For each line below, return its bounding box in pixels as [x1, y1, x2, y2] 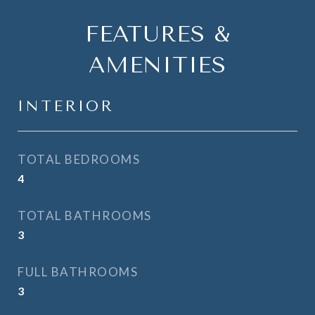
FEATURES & [84, 21, 231, 47]
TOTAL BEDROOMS [18, 152, 140, 167]
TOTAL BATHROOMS [18, 208, 152, 223]
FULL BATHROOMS [18, 264, 138, 279]
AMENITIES [89, 52, 226, 78]
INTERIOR [18, 98, 114, 115]
